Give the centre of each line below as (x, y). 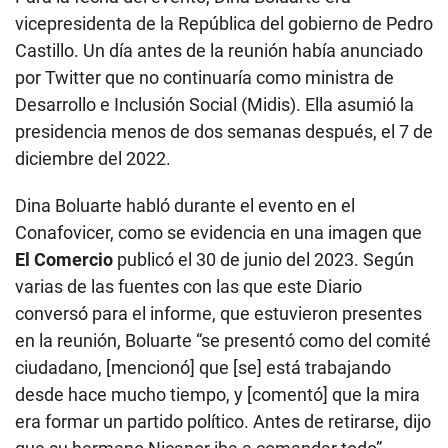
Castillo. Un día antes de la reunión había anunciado (219, 50)
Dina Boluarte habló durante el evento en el (185, 205)
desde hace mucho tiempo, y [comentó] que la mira (217, 394)
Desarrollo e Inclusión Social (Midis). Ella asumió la (214, 104)
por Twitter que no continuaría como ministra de (204, 77)
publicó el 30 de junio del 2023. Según (263, 259)
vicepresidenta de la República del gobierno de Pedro (224, 23)
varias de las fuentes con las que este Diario (188, 286)
